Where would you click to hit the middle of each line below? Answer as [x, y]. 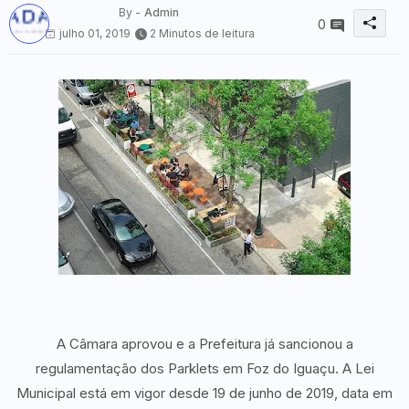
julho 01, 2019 [95, 33]
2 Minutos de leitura [202, 33]
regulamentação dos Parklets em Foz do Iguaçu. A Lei [204, 368]
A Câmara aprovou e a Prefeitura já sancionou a [204, 343]
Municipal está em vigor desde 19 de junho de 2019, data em [204, 393]
